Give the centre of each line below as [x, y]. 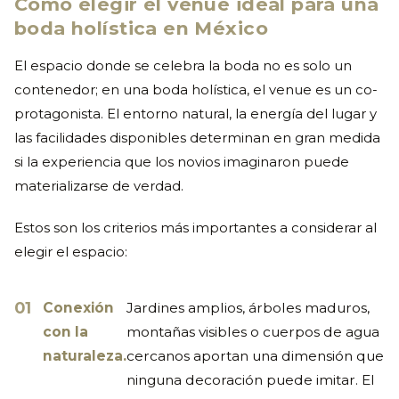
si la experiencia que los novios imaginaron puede [182, 163]
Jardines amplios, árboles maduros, [248, 307]
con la [65, 331]
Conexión [78, 307]
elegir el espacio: [71, 252]
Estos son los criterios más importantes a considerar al [195, 228]
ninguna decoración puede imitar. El [251, 379]
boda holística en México [141, 28]
